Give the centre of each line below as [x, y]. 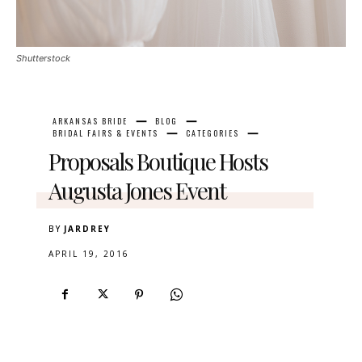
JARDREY [87, 229]
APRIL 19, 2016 [89, 254]
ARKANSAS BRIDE [90, 121]
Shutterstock [43, 58]
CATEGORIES [213, 133]
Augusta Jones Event [137, 191]
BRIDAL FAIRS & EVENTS [105, 133]
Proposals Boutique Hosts [158, 162]
